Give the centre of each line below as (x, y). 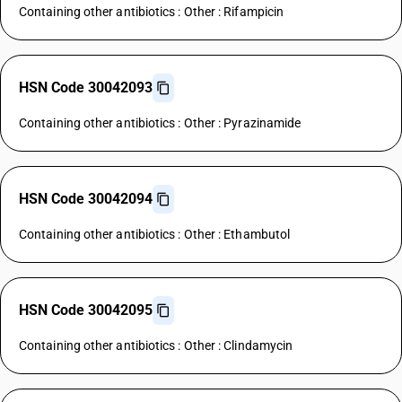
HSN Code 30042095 (86, 310)
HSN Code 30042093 (86, 87)
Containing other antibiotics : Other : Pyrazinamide (160, 123)
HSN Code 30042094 (86, 199)
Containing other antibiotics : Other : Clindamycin (156, 345)
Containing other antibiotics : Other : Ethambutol (155, 234)
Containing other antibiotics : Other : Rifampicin (152, 12)
